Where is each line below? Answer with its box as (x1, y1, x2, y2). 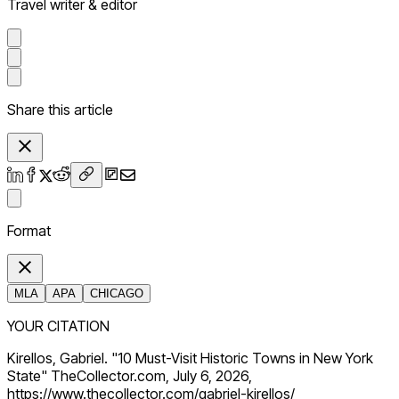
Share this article (7, 101, 113, 119)
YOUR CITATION (7, 317, 110, 336)
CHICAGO (90, 287, 143, 301)
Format (7, 222, 51, 240)
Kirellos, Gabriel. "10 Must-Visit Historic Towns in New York (7, 349, 373, 368)
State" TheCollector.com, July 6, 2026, (7, 367, 252, 386)
